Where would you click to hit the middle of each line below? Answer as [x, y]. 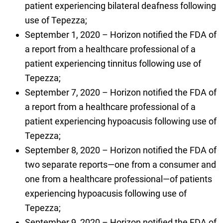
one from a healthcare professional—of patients [118, 179]
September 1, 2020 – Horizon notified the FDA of [120, 35]
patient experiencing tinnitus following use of [113, 64]
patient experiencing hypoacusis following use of [120, 121]
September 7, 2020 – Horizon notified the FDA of [120, 93]
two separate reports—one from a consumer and [120, 165]
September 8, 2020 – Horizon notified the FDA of [120, 150]
